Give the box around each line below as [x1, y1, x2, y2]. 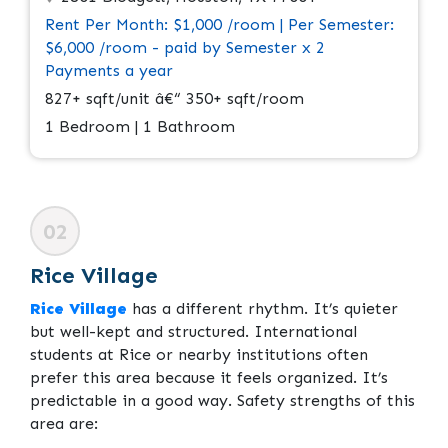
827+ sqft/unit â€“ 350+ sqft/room [45, 89, 304, 109]
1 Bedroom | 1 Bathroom [45, 117, 235, 137]
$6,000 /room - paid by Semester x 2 [45, 38, 325, 58]
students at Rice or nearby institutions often [30, 345, 368, 365]
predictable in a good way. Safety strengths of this [30, 391, 415, 411]
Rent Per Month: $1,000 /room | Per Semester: [45, 15, 394, 35]
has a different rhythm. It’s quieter [127, 299, 398, 319]
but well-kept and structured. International [30, 322, 357, 342]
